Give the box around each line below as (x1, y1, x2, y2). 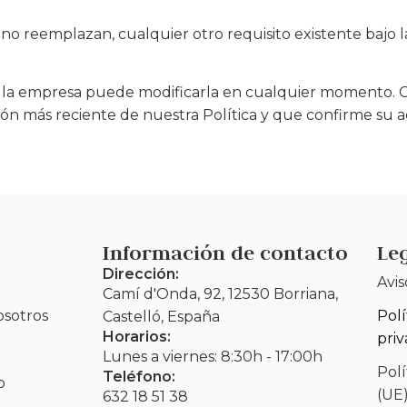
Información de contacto (103, 240, 349, 266)
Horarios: (103, 328, 172, 346)
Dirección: (103, 265, 180, 283)
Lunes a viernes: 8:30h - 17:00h (103, 348, 323, 366)
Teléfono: (103, 368, 176, 386)
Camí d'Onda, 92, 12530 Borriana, (103, 285, 339, 303)
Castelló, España (103, 308, 221, 326)
